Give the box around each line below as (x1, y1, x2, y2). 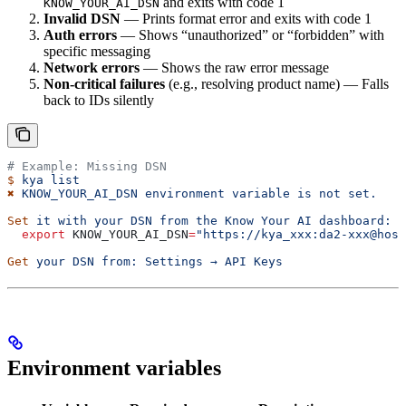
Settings (138, 254, 203, 268)
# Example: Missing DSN (7, 159, 167, 173)
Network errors (43, 59, 140, 75)
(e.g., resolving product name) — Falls (165, 75, 389, 92)
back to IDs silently (43, 92, 154, 108)
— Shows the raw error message (140, 59, 329, 75)
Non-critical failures (43, 75, 165, 92)
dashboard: (312, 213, 391, 227)
